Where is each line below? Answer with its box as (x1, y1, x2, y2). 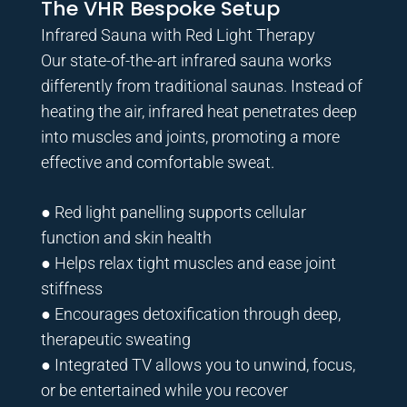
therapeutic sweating (40, 329, 191, 349)
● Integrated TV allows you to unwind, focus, (40, 354, 355, 374)
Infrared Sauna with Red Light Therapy (40, 25, 315, 45)
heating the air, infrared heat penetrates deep (40, 101, 357, 121)
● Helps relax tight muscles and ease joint (40, 253, 336, 273)
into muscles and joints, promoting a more (40, 126, 340, 146)
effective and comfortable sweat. (40, 152, 274, 172)
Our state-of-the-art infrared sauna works (40, 50, 332, 70)
